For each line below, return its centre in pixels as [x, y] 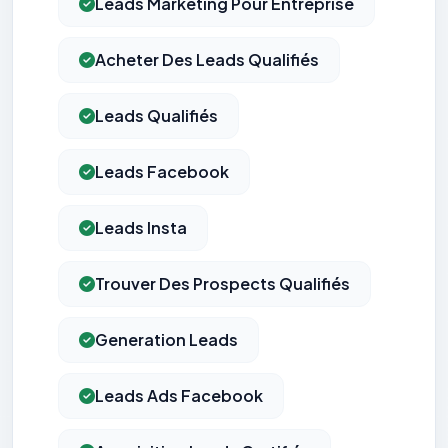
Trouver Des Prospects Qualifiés [222, 284]
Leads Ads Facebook [179, 396]
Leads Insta [141, 228]
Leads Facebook [162, 172]
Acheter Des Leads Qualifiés [207, 60]
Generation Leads [166, 340]
